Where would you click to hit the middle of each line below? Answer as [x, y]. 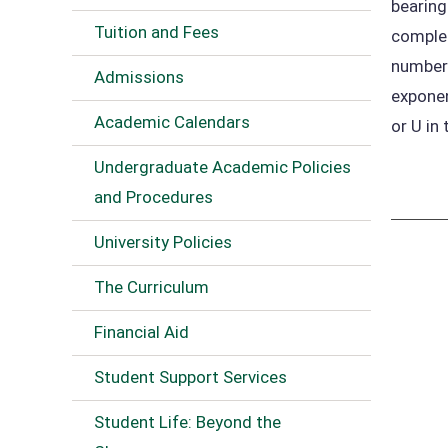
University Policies [163, 242]
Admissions [139, 77]
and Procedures [153, 197]
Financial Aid [141, 332]
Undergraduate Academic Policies [222, 167]
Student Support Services [190, 377]
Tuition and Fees [156, 32]
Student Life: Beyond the [187, 422]
